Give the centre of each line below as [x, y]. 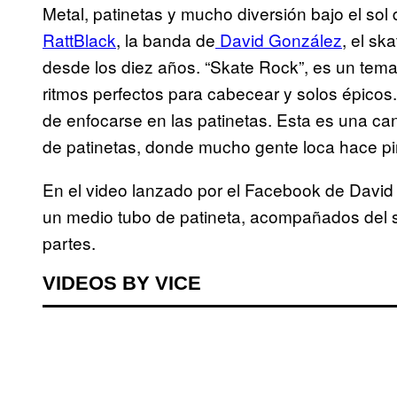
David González [279, 40]
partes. [69, 243]
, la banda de [166, 40]
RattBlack [79, 40]
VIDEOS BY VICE [122, 284]
